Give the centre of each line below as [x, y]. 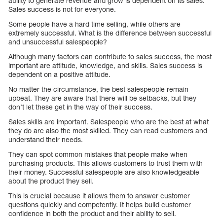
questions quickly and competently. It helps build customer [100, 204]
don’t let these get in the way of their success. [80, 107]
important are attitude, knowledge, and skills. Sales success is [105, 65]
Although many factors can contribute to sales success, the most [110, 56]
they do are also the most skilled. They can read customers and [108, 130]
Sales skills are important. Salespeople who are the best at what [109, 121]
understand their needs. [46, 139]
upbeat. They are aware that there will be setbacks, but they [102, 98]
